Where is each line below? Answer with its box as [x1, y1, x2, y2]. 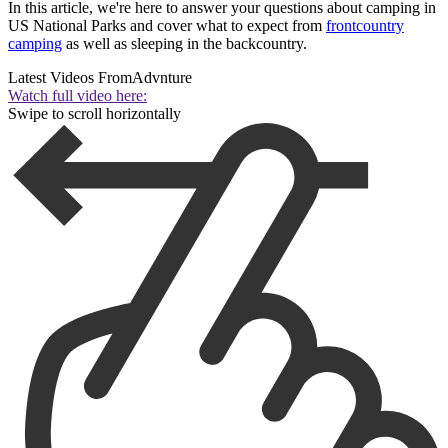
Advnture [132, 68, 192, 86]
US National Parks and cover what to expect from [8, 16, 326, 34]
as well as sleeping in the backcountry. [62, 34, 307, 52]
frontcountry [326, 16, 404, 34]
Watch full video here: [8, 86, 147, 104]
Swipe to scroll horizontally [8, 104, 181, 122]
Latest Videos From [8, 68, 132, 86]
